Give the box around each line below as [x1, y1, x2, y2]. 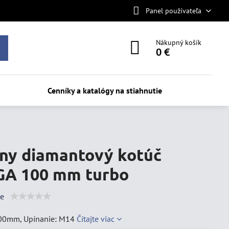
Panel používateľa [145, 6, 201, 15]
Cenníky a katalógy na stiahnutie [48, 85, 163, 96]
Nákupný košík [156, 38, 202, 47]
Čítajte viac [77, 214, 115, 224]
